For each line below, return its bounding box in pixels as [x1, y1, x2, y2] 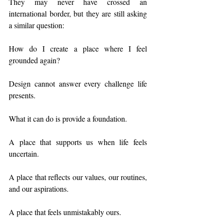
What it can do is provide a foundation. [9, 113, 127, 124]
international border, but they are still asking [9, 8, 147, 18]
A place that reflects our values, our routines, [9, 172, 147, 182]
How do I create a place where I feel [9, 43, 147, 54]
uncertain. [9, 148, 39, 159]
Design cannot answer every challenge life [9, 78, 147, 89]
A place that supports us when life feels [9, 137, 147, 147]
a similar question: [9, 20, 64, 30]
